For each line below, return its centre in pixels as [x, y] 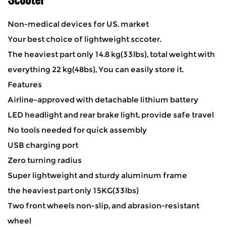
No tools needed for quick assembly [77, 130]
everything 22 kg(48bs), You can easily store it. [96, 69]
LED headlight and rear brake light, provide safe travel [111, 115]
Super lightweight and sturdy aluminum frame [97, 175]
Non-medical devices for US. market [78, 24]
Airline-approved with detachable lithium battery [103, 100]
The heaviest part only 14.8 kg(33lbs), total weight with [111, 54]
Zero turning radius [45, 160]
